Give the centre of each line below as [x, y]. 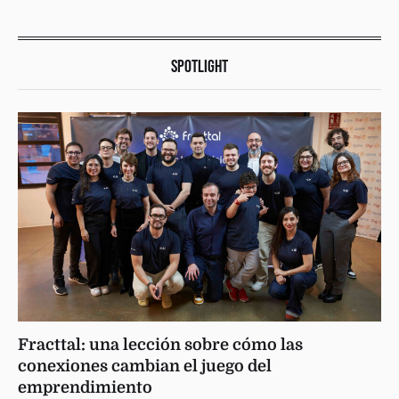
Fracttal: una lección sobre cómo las [160, 344]
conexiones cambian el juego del [145, 366]
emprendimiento [85, 387]
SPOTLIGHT [199, 67]
